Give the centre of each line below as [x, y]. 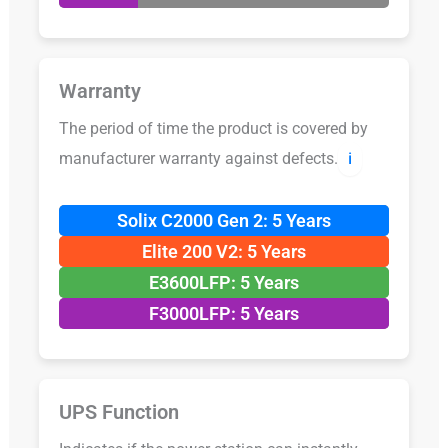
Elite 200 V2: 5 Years [224, 251]
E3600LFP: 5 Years [224, 282]
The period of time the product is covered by [213, 128]
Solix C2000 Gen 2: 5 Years [224, 220]
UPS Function [118, 411]
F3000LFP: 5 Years [224, 313]
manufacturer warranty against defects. [198, 158]
